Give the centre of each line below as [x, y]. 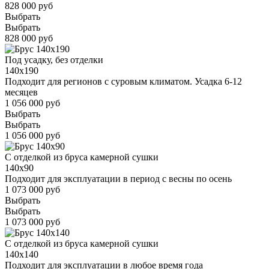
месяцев [21, 92]
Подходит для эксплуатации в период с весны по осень [118, 178]
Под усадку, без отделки [54, 59]
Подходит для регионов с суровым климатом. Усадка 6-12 [123, 81]
